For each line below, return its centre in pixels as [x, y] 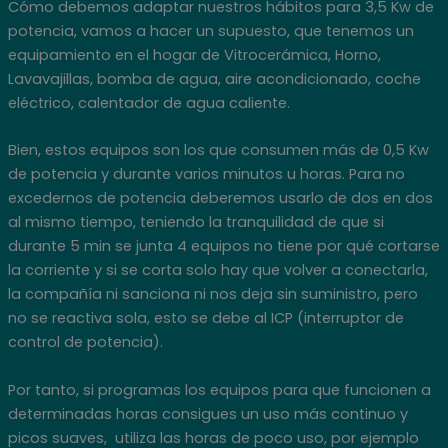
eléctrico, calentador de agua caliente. [148, 103]
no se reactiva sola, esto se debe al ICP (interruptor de [205, 318]
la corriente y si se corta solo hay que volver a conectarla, [217, 270]
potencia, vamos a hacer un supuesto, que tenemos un [210, 31]
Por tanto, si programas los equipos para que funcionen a [219, 389]
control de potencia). [85, 342]
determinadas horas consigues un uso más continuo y [207, 413]
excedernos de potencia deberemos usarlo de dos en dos [220, 198]
